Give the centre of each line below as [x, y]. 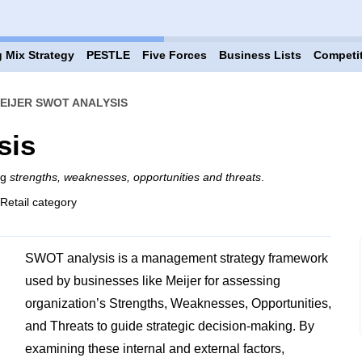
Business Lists [260, 55]
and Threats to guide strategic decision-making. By [169, 326]
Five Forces [174, 55]
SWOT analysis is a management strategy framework [176, 258]
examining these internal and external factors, [154, 349]
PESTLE [108, 55]
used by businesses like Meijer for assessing [152, 281]
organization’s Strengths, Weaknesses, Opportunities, [178, 303]
